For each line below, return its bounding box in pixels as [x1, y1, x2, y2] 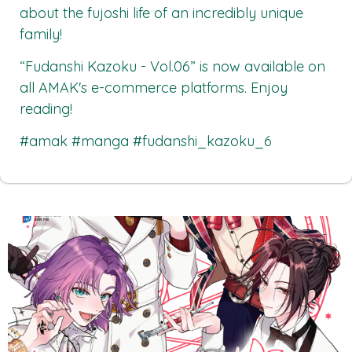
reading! [20, 99, 72, 118]
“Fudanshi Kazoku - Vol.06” [20, 57, 196, 75]
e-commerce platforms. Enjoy [87, 78, 288, 97]
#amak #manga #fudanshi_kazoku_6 [20, 132, 272, 151]
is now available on [196, 57, 325, 75]
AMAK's [38, 78, 87, 97]
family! [20, 24, 62, 43]
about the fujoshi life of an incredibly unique [20, 3, 303, 22]
